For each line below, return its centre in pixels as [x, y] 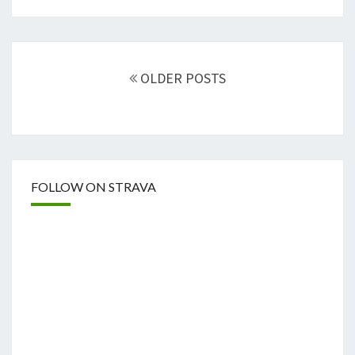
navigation [51, 72]
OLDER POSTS [181, 78]
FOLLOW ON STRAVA [94, 187]
